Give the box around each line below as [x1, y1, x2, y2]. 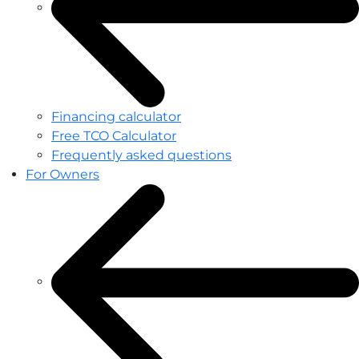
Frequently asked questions [51, 147, 232, 163]
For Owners [26, 166, 99, 182]
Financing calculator [51, 108, 181, 124]
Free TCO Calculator [51, 127, 176, 143]
